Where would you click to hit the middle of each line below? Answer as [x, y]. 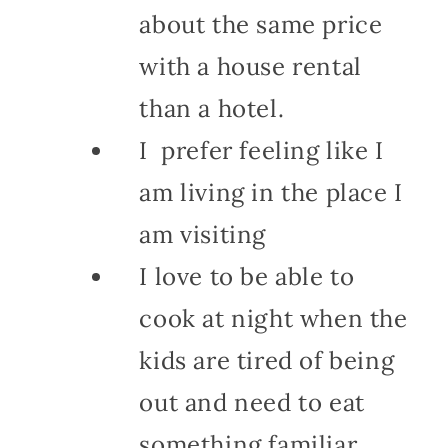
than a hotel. [212, 109]
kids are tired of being [267, 361]
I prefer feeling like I [261, 151]
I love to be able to [247, 277]
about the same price [261, 25]
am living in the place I [271, 193]
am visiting [202, 235]
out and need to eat [252, 403]
